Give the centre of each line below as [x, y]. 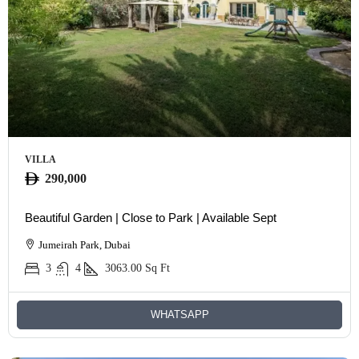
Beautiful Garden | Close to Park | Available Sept [151, 218]
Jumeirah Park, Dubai [85, 245]
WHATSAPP [179, 315]
